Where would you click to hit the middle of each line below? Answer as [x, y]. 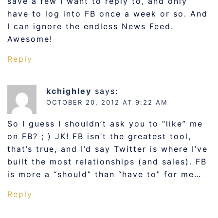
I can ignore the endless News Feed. [91, 26]
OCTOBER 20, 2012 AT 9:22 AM [107, 102]
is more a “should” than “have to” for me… [104, 174]
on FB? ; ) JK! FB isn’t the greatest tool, [99, 136]
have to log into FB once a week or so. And [108, 14]
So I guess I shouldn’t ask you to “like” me [105, 124]
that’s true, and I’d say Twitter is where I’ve [108, 149]
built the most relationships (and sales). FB [107, 162]
